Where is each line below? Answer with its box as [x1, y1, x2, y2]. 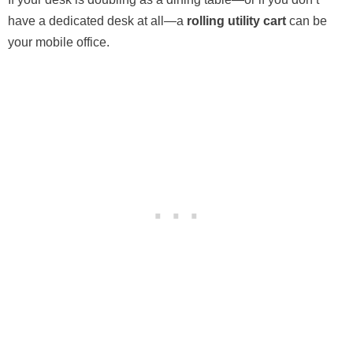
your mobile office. [8, 35, 110, 49]
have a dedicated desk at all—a [8, 13, 187, 28]
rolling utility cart [187, 13, 286, 28]
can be [286, 13, 327, 28]
